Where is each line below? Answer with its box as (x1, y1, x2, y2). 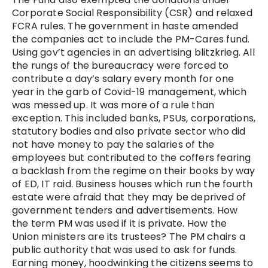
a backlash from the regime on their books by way (12, 163, 255, 178)
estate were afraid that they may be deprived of (12, 190, 246, 204)
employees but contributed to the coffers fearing (12, 150, 251, 165)
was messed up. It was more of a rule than (12, 98, 215, 112)
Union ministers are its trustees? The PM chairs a (12, 229, 245, 243)
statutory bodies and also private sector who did (12, 124, 246, 138)
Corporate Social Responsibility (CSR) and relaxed (12, 5, 252, 20)
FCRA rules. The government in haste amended (12, 19, 239, 33)
